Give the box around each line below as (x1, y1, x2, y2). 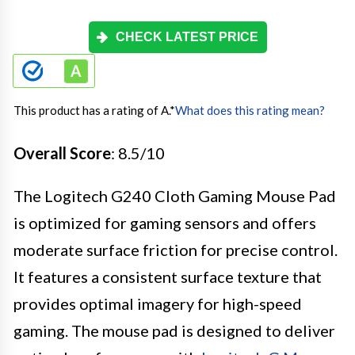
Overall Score (13, 143, 111, 162)
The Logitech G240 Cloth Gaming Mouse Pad (13, 186, 336, 205)
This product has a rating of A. (13, 103, 170, 117)
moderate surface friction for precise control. (13, 240, 338, 259)
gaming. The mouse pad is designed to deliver (13, 321, 335, 340)
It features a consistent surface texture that (13, 267, 322, 286)
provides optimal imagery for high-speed (13, 294, 302, 313)
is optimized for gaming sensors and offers (13, 213, 316, 232)
